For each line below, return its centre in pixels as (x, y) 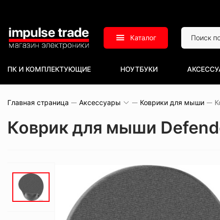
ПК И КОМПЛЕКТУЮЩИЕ (49, 69)
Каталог (143, 38)
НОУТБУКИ (139, 69)
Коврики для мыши (172, 102)
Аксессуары (100, 102)
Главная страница (38, 102)
